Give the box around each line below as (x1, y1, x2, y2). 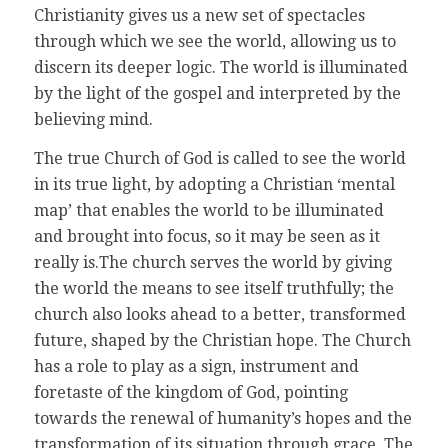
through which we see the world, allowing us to (33, 31, 396, 51)
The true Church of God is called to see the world (33, 149, 406, 169)
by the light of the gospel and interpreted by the (33, 83, 401, 103)
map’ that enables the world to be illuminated (33, 201, 384, 221)
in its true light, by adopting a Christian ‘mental (33, 175, 395, 195)
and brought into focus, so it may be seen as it (33, 227, 380, 247)
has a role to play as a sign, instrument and (33, 357, 359, 377)
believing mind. (33, 109, 153, 129)
